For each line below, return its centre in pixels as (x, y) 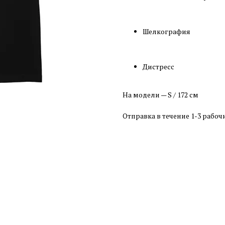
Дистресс (158, 67)
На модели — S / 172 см (160, 95)
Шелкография (166, 31)
